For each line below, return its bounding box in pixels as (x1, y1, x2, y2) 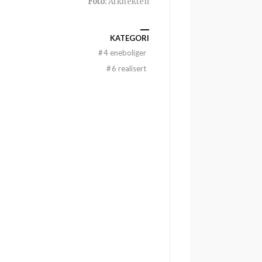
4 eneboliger (104, 48, 146, 57)
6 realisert (112, 64, 146, 73)
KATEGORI (110, 33, 149, 43)
